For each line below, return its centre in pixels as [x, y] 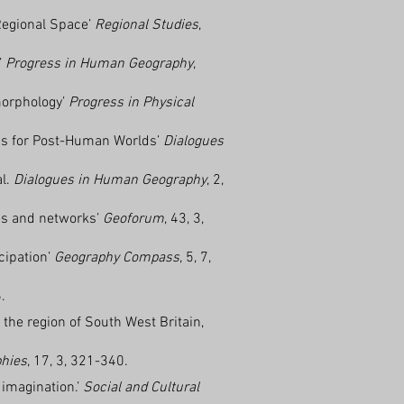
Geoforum [133, 219]
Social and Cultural [141, 388]
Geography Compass [117, 258]
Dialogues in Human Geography [110, 180]
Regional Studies [147, 25]
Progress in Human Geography [99, 64]
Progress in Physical [131, 103]
